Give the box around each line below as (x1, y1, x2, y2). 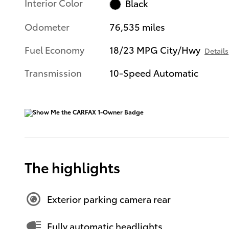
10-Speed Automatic (109, 65, 199, 79)
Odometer (25, 19, 70, 33)
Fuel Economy (25, 42, 84, 56)
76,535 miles (109, 19, 166, 33)
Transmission (25, 65, 82, 79)
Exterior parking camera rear (47, 192, 171, 205)
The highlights (25, 156, 120, 177)
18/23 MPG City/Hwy (109, 42, 201, 56)
